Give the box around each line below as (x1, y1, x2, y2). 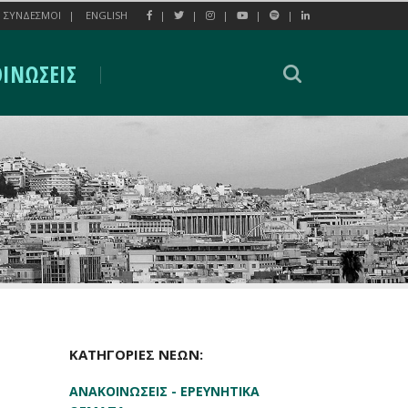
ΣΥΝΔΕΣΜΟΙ (4, 8, 61, 22)
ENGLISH (86, 8, 127, 22)
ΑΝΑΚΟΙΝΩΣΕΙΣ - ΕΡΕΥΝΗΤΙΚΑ (69, 382, 260, 400)
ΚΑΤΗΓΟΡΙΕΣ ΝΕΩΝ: (69, 345, 203, 363)
